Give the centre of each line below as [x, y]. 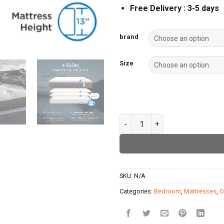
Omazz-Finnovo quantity [161, 119]
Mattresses [200, 191]
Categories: [137, 191]
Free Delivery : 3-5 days [174, 8]
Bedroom [167, 191]
